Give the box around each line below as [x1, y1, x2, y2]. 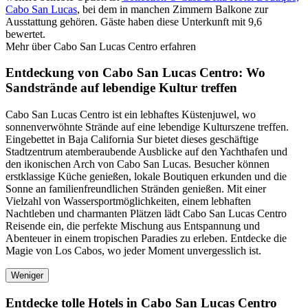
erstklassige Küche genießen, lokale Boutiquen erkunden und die [5, 170, 287, 182]
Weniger [11, 269, 43, 280]
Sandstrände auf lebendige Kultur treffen [5, 80, 237, 96]
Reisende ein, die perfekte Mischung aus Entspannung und [5, 219, 260, 232]
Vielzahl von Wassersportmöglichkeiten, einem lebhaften [5, 195, 251, 207]
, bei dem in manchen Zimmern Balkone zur [77, 3, 268, 15]
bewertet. [5, 27, 45, 40]
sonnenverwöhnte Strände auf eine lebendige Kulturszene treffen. [5, 120, 289, 133]
